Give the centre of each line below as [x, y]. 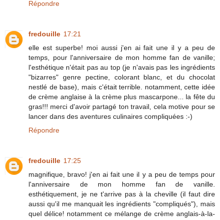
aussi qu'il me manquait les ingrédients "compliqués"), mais [122, 204]
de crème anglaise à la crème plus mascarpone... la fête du [122, 97]
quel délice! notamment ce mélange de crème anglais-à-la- [122, 214]
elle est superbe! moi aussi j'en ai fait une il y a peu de [122, 48]
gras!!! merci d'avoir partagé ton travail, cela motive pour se [122, 107]
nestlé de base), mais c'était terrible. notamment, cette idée [122, 87]
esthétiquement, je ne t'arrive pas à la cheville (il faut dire [122, 194]
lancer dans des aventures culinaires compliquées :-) [110, 117]
